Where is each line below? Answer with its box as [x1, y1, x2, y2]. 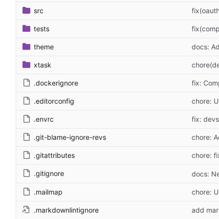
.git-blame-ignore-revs [34, 132, 106, 141]
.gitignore [34, 169, 64, 177]
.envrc [34, 114, 54, 123]
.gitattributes [34, 151, 75, 159]
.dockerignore [34, 78, 78, 87]
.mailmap [34, 187, 63, 196]
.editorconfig [34, 96, 74, 105]
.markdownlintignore [34, 205, 99, 214]
